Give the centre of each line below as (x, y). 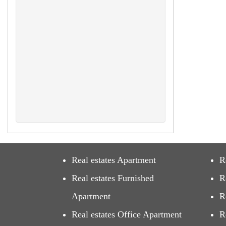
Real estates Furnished (113, 178)
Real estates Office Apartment (127, 214)
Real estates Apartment (114, 160)
